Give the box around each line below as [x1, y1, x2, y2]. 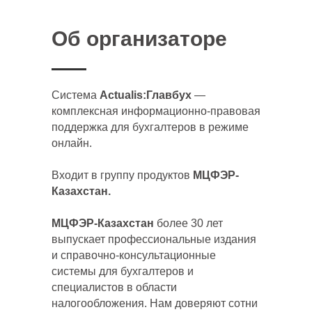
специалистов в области [52, 281, 177, 293]
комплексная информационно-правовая [52, 104, 260, 117]
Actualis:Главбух [97, 88, 192, 101]
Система [52, 88, 97, 101]
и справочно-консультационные [52, 249, 216, 261]
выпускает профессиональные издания [52, 233, 256, 245]
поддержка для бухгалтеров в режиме [52, 120, 249, 133]
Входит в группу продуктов [52, 169, 193, 181]
